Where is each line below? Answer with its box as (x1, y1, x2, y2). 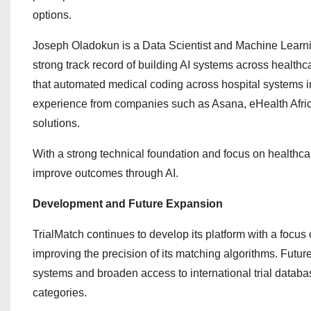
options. (33, 9, 72, 21)
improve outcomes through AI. (33, 167, 178, 179)
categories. (33, 287, 87, 299)
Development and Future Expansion (33, 198, 223, 210)
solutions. (33, 117, 80, 129)
